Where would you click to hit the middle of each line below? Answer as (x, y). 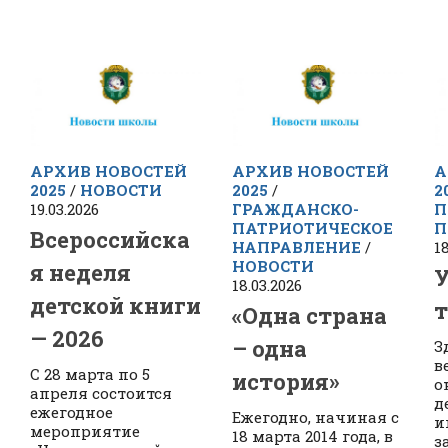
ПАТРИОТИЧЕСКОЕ (312, 228)
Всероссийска (110, 240)
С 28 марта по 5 (90, 374)
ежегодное (71, 412)
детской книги (115, 306)
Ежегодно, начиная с (315, 417)
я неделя (80, 273)
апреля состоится (101, 393)
